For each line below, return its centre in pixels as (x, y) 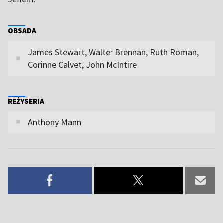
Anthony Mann (55, 122)
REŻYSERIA (26, 101)
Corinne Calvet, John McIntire (82, 64)
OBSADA (22, 30)
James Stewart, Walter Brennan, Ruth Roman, (113, 52)
